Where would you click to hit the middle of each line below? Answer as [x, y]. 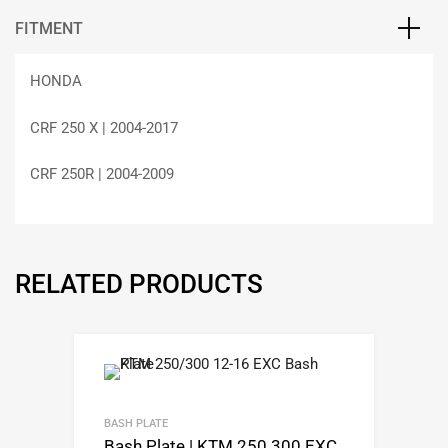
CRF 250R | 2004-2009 [102, 174]
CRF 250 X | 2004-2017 [104, 127]
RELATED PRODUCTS [139, 283]
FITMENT [49, 29]
